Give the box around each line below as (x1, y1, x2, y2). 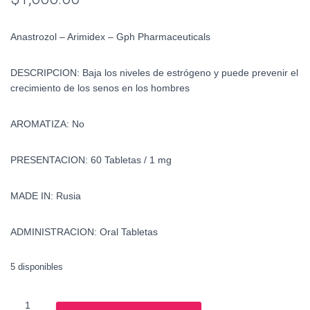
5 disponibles (10, 261, 63, 272)
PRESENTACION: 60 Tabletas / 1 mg (10, 154, 172, 165)
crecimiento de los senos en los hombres (10, 82, 190, 93)
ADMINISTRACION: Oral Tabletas (10, 226, 158, 237)
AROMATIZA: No (10, 118, 84, 129)
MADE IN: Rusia (10, 190, 81, 201)
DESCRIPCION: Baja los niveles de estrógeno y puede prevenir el (10, 66, 298, 78)
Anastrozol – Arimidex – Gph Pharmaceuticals (10, 30, 210, 42)
